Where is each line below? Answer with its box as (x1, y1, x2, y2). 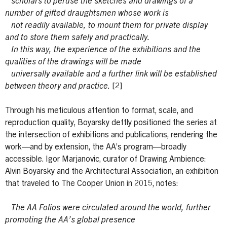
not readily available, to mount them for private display (11, 21, 208, 30)
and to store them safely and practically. (5, 33, 152, 42)
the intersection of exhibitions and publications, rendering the (5, 131, 217, 139)
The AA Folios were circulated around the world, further (11, 204, 211, 212)
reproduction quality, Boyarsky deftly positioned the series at (5, 119, 217, 127)
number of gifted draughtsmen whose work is (5, 9, 169, 18)
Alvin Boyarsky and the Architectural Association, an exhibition (5, 167, 218, 176)
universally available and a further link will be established (11, 70, 217, 79)
